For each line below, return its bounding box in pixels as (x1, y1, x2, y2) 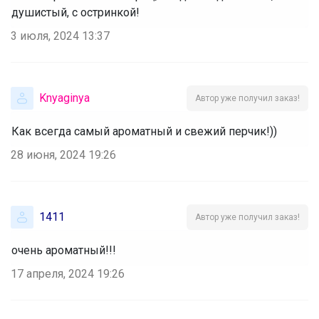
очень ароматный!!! (11, 243, 116, 257)
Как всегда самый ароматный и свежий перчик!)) (11, 124, 277, 138)
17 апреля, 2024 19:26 (11, 266, 125, 281)
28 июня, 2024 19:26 (11, 147, 116, 162)
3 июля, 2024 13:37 (11, 28, 110, 43)
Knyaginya (39, 90, 90, 105)
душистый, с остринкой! (11, 5, 140, 19)
